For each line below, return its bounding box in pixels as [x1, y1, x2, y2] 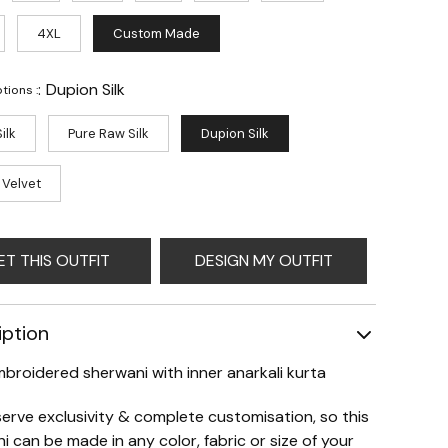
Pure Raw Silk [68, 124, 149, 142]
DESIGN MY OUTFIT [194, 249, 333, 271]
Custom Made [113, 24, 200, 42]
